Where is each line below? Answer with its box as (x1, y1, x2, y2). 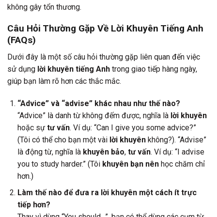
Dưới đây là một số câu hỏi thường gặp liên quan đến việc (7, 52, 200, 62)
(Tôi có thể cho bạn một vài (17, 135, 109, 144)
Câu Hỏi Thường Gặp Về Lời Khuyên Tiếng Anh (7, 23, 203, 34)
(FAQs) (7, 34, 36, 46)
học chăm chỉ (158, 159, 205, 169)
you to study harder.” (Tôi (17, 159, 102, 169)
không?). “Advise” (145, 135, 206, 144)
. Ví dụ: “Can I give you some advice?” (69, 123, 196, 132)
